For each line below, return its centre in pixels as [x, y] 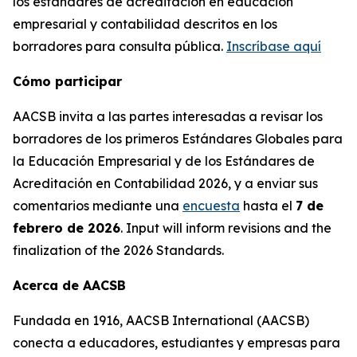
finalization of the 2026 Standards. [118, 251]
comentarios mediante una [98, 206]
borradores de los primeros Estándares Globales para [178, 139]
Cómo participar [67, 82]
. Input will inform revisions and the [226, 228]
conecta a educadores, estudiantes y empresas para [177, 343]
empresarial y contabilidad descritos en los [145, 24]
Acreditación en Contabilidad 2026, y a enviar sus [165, 184]
